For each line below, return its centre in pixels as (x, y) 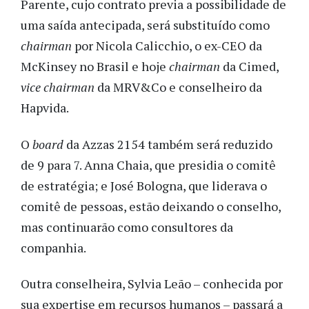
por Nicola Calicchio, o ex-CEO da (167, 46)
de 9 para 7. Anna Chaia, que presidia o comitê (148, 165)
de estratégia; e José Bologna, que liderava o (144, 185)
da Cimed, (249, 67)
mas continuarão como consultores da (127, 227)
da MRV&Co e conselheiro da (178, 87)
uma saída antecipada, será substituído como (145, 25)
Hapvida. (45, 108)
